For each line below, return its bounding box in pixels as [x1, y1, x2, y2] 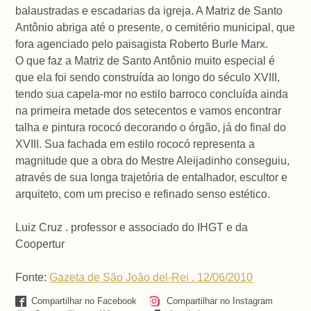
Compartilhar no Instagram [163, 296, 273, 307]
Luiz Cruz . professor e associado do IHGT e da [15, 221, 249, 233]
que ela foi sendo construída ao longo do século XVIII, [15, 71, 280, 83]
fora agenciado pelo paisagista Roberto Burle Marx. [15, 37, 271, 50]
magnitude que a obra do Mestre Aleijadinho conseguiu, [15, 154, 290, 167]
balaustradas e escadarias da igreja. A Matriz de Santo [15, 4, 283, 17]
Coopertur [15, 237, 65, 250]
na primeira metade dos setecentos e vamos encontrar [15, 104, 282, 117]
